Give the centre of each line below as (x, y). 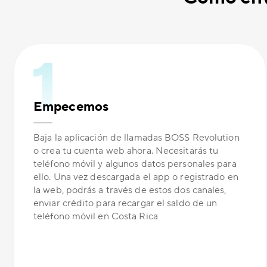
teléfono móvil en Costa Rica (96, 217)
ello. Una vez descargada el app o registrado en (136, 177)
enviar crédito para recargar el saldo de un (125, 204)
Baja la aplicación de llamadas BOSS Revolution (136, 138)
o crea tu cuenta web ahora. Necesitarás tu (126, 151)
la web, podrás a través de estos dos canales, (130, 190)
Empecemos (71, 107)
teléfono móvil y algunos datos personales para (135, 164)
